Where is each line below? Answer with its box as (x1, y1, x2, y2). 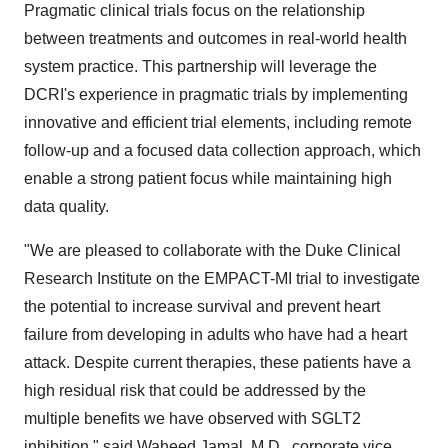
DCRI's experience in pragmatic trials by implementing (24, 86, 408, 104)
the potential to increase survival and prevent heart (24, 298, 380, 316)
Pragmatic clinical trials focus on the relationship (24, 2, 365, 20)
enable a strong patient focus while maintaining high (24, 170, 392, 188)
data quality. (24, 198, 109, 216)
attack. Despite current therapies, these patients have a (24, 354, 411, 372)
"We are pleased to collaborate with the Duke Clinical (24, 242, 401, 260)
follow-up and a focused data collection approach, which (24, 142, 421, 160)
